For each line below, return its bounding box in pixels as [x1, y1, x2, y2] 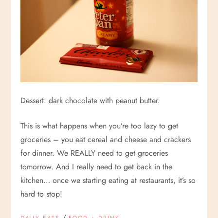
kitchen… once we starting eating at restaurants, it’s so [20, 175, 196, 186]
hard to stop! [20, 188, 63, 200]
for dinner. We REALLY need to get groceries [20, 147, 168, 159]
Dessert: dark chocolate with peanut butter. [20, 95, 161, 107]
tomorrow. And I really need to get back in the [20, 161, 173, 173]
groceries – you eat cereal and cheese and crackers [20, 134, 191, 145]
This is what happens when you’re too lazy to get [20, 120, 179, 132]
